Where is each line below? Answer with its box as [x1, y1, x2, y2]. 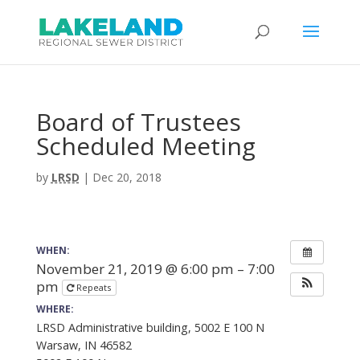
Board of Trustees [35, 105, 241, 138]
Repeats [76, 280, 113, 293]
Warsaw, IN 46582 [35, 337, 132, 353]
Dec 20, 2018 [92, 170, 162, 185]
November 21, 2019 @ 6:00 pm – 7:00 [35, 259, 275, 278]
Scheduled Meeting [35, 129, 256, 162]
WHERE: [35, 302, 74, 316]
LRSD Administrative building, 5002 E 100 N [35, 320, 264, 335]
